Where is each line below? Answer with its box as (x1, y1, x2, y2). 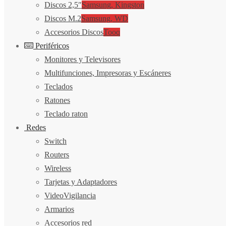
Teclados (44, 82, 73, 91)
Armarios (44, 205, 74, 214)
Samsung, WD (81, 14, 128, 23)
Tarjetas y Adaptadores (44, 178, 117, 187)
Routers (44, 150, 69, 159)
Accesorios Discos (44, 28, 103, 37)
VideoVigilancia (44, 191, 96, 200)
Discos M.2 (44, 14, 81, 23)
